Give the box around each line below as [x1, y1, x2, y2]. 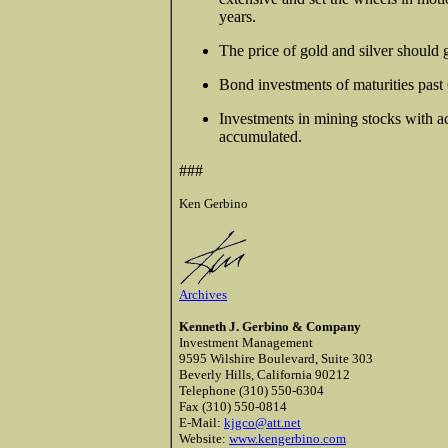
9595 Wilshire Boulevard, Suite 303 [179, 350, 373, 366]
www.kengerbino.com [229, 430, 346, 446]
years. [219, 7, 256, 25]
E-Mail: [179, 414, 224, 430]
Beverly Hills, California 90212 [179, 366, 350, 382]
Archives [179, 286, 227, 302]
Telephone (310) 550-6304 [179, 382, 324, 398]
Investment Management [179, 334, 313, 350]
